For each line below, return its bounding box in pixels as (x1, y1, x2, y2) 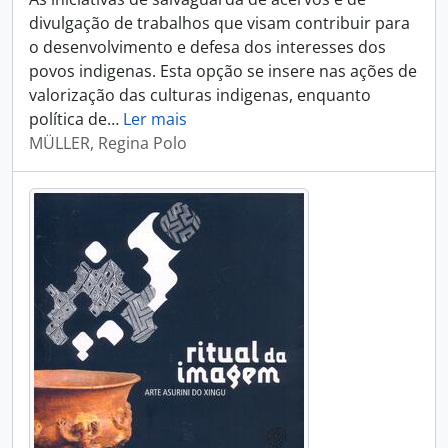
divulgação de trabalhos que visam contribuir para (29, 12, 410, 34)
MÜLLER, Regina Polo (29, 132, 187, 154)
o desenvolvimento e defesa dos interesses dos (29, 36, 386, 58)
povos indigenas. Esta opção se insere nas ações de (29, 60, 417, 82)
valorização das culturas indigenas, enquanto (29, 84, 371, 106)
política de (29, 108, 107, 130)
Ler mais (123, 108, 187, 130)
